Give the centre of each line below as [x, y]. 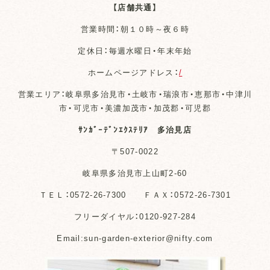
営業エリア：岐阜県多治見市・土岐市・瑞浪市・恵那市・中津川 [135, 94]
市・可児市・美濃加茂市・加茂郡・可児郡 [135, 108]
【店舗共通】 [135, 7]
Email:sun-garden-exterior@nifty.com [135, 238]
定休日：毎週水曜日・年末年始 [135, 51]
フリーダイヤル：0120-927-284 [135, 216]
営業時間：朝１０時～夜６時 [135, 29]
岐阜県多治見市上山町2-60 [135, 173]
